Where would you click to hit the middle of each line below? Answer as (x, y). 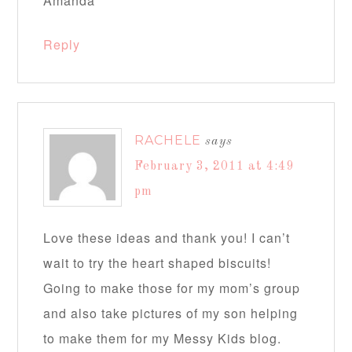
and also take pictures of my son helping (171, 313)
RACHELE (168, 140)
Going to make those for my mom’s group (172, 288)
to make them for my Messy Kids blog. (163, 338)
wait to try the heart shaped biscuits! (158, 263)
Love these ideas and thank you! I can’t (167, 238)
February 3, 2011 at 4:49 (214, 167)
